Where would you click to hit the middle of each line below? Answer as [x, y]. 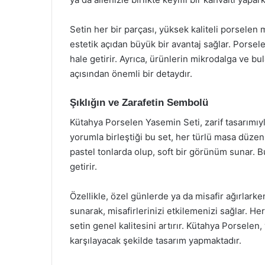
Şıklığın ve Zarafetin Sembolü [139, 103]
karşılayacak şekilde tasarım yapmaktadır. [156, 240]
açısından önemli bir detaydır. [131, 74]
